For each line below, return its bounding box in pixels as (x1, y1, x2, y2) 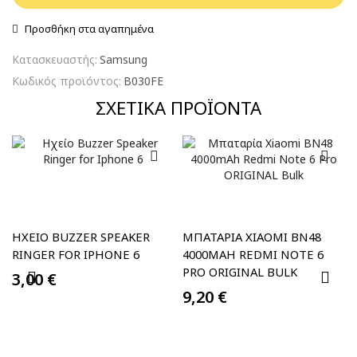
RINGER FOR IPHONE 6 (12, 246, 139, 263)
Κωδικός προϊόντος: (12, 73, 121, 88)
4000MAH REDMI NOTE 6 (182, 246, 324, 263)
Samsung (100, 52, 147, 67)
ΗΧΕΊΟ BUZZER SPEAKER (12, 229, 150, 245)
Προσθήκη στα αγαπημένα (25, 22, 154, 36)
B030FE (124, 73, 163, 88)
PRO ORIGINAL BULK (182, 264, 297, 280)
